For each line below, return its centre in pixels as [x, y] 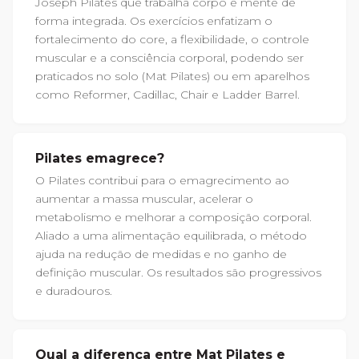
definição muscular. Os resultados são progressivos [178, 272]
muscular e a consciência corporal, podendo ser [169, 57]
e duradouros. [74, 290]
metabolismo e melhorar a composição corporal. [173, 217]
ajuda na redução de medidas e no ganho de [161, 254]
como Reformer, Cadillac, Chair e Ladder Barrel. [167, 94]
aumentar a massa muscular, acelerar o [144, 198]
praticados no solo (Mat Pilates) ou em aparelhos [172, 76]
